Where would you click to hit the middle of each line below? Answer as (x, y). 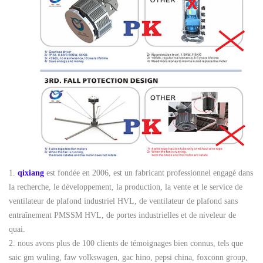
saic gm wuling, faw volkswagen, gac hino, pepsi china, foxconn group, (128, 257)
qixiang (30, 173)
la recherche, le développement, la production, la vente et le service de (126, 187)
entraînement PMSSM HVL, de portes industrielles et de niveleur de (122, 215)
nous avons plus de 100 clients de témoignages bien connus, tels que (129, 243)
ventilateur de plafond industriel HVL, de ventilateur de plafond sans (123, 201)
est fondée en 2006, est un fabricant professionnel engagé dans (149, 173)
